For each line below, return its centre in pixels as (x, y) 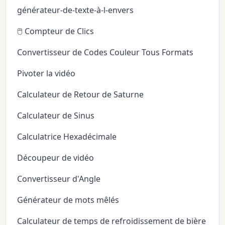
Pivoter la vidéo (46, 74)
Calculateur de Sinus (56, 116)
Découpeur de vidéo (56, 158)
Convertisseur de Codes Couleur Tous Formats (105, 52)
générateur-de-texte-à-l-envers (76, 10)
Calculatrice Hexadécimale (67, 137)
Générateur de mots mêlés (68, 200)
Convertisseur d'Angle (59, 179)
